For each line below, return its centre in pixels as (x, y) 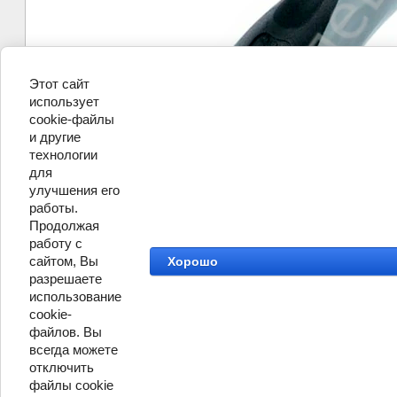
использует (64, 101)
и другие (55, 137)
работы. (54, 208)
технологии (63, 155)
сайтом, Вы (64, 261)
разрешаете (66, 279)
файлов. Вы (66, 332)
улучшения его (74, 190)
